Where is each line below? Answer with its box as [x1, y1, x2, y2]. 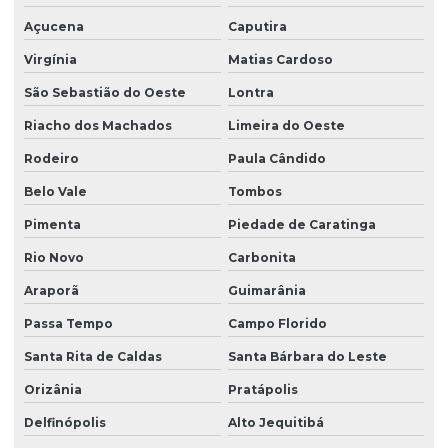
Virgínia [24, 51, 77, 67]
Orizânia [24, 381, 82, 397]
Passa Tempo [24, 315, 113, 331]
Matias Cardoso [227, 51, 333, 67]
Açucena [24, 18, 84, 34]
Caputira [227, 18, 287, 34]
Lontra [227, 84, 274, 100]
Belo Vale [24, 183, 87, 199]
